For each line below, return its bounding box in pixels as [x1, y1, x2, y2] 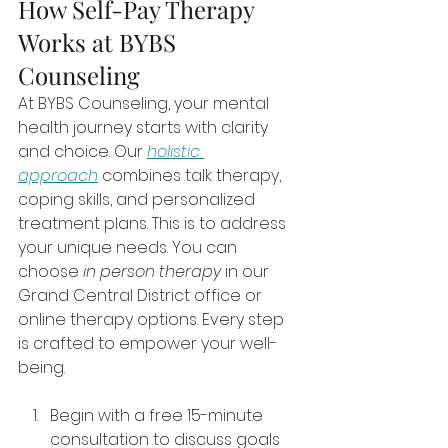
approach [18, 164, 98, 188]
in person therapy [83, 260, 221, 284]
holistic [147, 140, 204, 164]
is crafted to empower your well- [18, 332, 277, 356]
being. [18, 356, 65, 380]
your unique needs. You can [18, 236, 241, 260]
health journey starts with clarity [18, 116, 272, 140]
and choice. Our [18, 140, 147, 164]
